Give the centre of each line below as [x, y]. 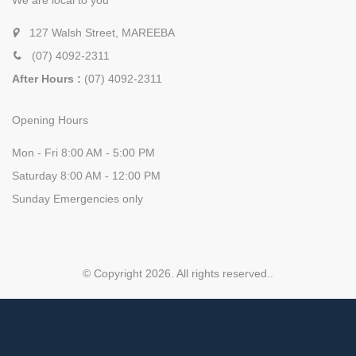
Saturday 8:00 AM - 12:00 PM [86, 176]
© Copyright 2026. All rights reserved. [176, 273]
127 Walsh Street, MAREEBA [102, 33]
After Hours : [46, 79]
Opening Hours [50, 120]
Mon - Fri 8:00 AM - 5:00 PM [83, 153]
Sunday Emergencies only [77, 199]
